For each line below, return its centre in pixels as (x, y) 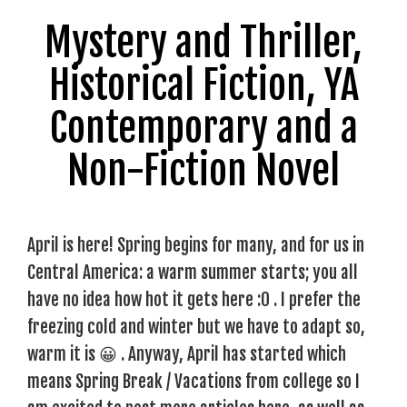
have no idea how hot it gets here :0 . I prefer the (194, 299)
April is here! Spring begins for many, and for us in (196, 245)
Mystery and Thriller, (203, 42)
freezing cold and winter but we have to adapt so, (196, 327)
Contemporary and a (203, 128)
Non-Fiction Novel (203, 170)
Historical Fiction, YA (203, 85)
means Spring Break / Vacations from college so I (194, 381)
